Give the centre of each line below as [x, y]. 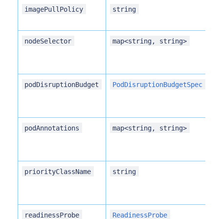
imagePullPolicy [54, 9]
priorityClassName [58, 171]
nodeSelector [48, 41]
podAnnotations [52, 128]
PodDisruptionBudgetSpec [158, 84]
